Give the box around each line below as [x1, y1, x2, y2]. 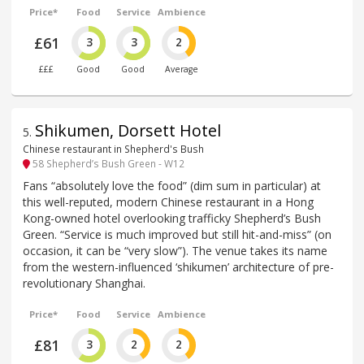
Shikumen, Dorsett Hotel [35, 119, 221, 142]
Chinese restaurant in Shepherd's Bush [23, 142, 204, 156]
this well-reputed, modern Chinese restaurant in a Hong [23, 193, 314, 210]
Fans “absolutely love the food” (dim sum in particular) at [23, 177, 321, 193]
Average [164, 63, 198, 76]
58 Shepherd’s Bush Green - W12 [30, 157, 184, 171]
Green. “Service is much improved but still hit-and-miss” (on [23, 226, 331, 242]
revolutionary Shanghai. [23, 275, 145, 291]
